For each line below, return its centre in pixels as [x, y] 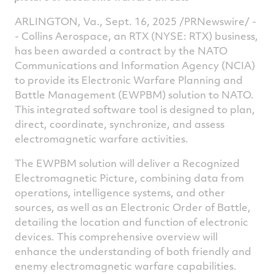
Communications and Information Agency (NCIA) [135, 65]
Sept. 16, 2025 [141, 21]
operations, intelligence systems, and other [120, 192]
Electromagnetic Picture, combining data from [129, 178]
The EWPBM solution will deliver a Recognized [127, 163]
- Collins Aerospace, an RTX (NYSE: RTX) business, [136, 36]
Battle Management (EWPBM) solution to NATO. [134, 94]
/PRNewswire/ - [217, 21]
